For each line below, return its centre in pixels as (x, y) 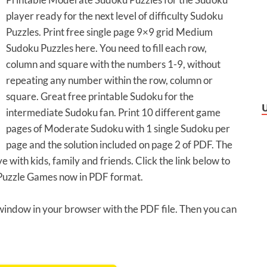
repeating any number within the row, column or (109, 80)
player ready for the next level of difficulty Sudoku (114, 16)
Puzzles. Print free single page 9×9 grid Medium (109, 32)
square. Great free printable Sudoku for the (100, 97)
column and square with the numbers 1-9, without (113, 64)
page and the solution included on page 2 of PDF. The (119, 145)
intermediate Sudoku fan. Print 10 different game (113, 113)
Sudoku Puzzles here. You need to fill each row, (106, 48)
